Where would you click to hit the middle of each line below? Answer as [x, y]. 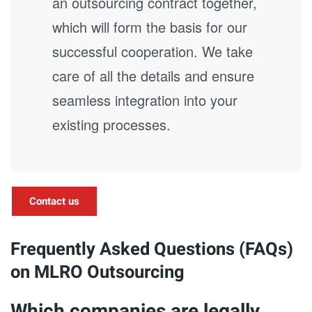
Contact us [54, 201]
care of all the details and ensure [153, 76]
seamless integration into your [145, 100]
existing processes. [111, 124]
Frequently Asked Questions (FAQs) [152, 249]
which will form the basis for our [150, 27]
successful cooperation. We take [153, 51]
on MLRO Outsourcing [97, 272]
